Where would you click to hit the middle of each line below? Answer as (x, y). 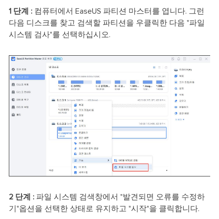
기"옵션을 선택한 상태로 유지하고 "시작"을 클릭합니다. (104, 208)
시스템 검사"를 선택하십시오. (59, 35)
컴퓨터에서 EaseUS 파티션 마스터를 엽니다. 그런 (118, 11)
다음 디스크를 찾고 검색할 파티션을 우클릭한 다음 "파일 (107, 23)
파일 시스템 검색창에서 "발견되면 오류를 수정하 (119, 197)
